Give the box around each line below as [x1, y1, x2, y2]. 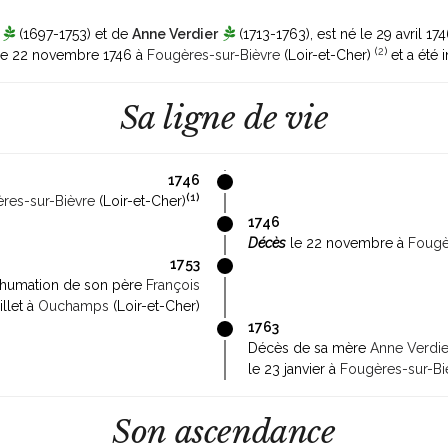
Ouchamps [38, 298, 109, 314]
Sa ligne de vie [119, 98, 329, 138]
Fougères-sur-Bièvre [147, 47, 280, 63]
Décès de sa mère [248, 340, 370, 356]
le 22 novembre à [286, 235, 408, 251]
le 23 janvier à [248, 361, 340, 377]
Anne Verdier [132, 26, 218, 42]
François [146, 277, 200, 293]
